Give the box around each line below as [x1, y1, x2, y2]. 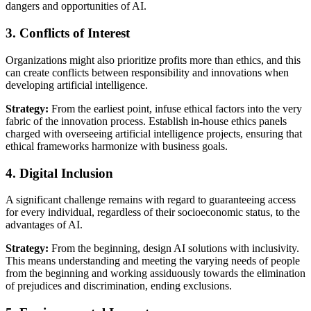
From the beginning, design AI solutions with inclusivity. [49, 242, 299, 255]
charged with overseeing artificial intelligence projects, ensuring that [6, 127, 302, 140]
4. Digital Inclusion [6, 165, 113, 180]
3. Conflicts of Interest [6, 26, 133, 41]
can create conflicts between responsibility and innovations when [6, 66, 289, 78]
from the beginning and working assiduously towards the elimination [6, 267, 305, 280]
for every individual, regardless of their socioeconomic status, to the [6, 206, 300, 219]
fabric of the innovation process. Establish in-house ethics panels [6, 115, 287, 127]
